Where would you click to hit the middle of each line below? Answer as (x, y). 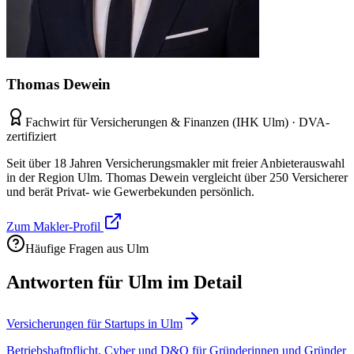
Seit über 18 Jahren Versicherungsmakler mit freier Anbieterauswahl (175, 164)
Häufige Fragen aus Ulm (87, 249)
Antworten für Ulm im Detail (124, 282)
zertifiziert (31, 137)
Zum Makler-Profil (55, 227)
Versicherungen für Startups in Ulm (94, 324)
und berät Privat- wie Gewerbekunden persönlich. (130, 192)
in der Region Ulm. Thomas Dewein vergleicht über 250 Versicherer (177, 178)
